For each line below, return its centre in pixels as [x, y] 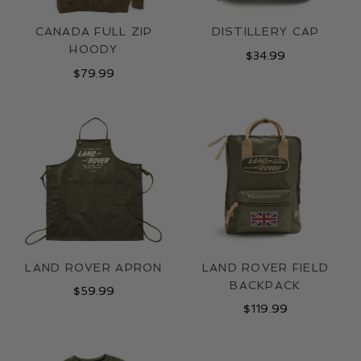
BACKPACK [266, 285]
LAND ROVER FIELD [266, 267]
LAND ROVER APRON [94, 267]
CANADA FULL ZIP [94, 32]
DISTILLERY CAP [266, 32]
